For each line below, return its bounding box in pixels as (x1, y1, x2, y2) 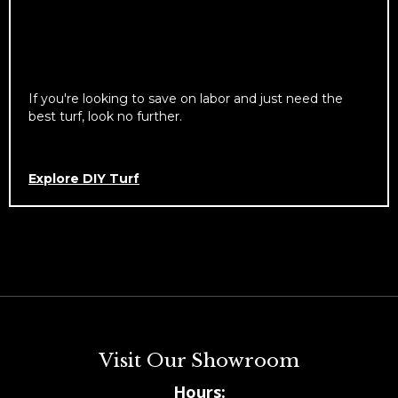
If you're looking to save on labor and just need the (28, 91, 343, 107)
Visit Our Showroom (99, 349, 299, 373)
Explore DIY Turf (28, 171, 139, 187)
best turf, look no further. (28, 108, 182, 125)
